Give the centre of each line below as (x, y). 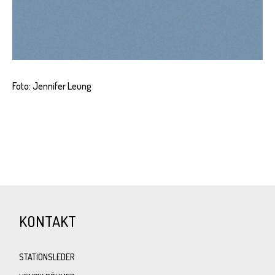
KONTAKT (48, 221)
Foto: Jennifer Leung (52, 86)
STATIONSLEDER (47, 257)
